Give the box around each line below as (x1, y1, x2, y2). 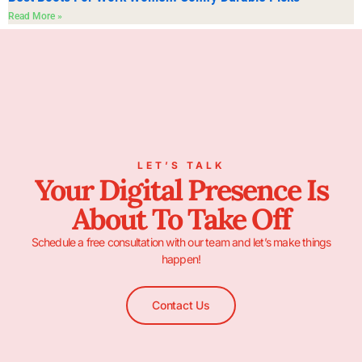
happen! (161, 252, 201, 267)
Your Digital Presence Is (34, 171, 328, 209)
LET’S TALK (137, 159, 225, 172)
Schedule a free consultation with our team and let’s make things (31, 235, 331, 250)
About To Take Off (72, 200, 290, 238)
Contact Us (152, 297, 210, 312)
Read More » (8, 11, 62, 23)
